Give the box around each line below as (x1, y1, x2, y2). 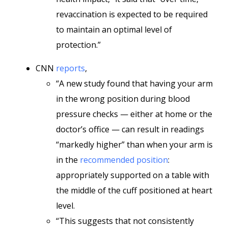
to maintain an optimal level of (56, 24, 172, 35)
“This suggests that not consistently (56, 215, 194, 226)
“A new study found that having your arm (56, 78, 213, 89)
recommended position (80, 154, 168, 165)
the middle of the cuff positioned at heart (56, 185, 212, 196)
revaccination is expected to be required (56, 9, 208, 20)
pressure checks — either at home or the (56, 108, 212, 120)
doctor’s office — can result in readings (56, 124, 204, 135)
